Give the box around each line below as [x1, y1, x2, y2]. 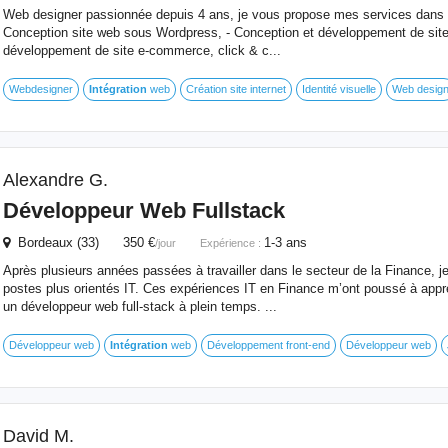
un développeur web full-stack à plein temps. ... [2, 299, 277, 314]
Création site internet [185, 83, 286, 95]
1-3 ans [263, 235, 307, 250]
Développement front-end [206, 339, 330, 351]
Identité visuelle [301, 83, 376, 95]
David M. [2, 426, 74, 446]
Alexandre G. [2, 170, 108, 190]
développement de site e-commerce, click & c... [2, 43, 281, 58]
